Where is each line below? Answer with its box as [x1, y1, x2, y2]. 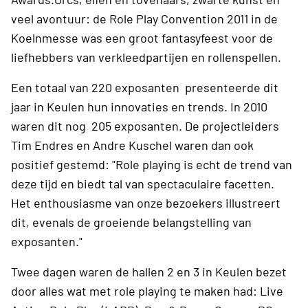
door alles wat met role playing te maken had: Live [11, 283, 283, 298]
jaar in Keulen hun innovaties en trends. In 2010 [11, 98, 267, 114]
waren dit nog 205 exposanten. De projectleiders [11, 118, 279, 133]
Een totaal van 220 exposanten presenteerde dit [11, 79, 278, 95]
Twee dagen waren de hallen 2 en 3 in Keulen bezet [11, 263, 287, 279]
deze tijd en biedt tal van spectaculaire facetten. [11, 175, 274, 191]
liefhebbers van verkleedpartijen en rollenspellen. [11, 49, 281, 65]
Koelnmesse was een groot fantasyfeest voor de [11, 30, 273, 45]
